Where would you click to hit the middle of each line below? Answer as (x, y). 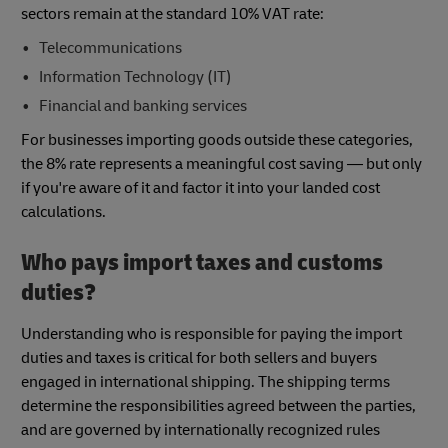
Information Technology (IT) (135, 76)
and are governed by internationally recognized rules (200, 430)
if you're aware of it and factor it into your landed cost (200, 187)
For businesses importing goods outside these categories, (217, 139)
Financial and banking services (142, 105)
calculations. (65, 211)
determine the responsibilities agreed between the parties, (218, 406)
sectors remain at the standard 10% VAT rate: (172, 13)
